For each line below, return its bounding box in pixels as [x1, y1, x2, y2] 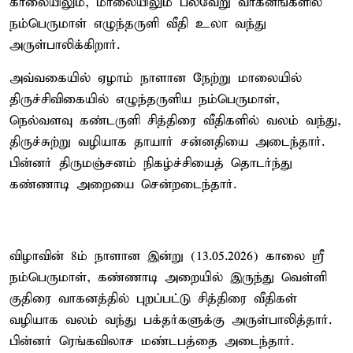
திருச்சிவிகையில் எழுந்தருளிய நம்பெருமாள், [9, 91, 280, 108]
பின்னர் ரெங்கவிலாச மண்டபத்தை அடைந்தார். [9, 333, 294, 350]
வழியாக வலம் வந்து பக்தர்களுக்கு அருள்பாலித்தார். [9, 311, 332, 329]
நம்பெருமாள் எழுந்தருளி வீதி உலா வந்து [9, 15, 266, 32]
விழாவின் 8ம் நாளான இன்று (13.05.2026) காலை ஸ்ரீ [9, 247, 325, 265]
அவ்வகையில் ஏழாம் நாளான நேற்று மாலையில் [9, 69, 302, 87]
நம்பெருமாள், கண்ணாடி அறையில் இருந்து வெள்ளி [9, 269, 327, 286]
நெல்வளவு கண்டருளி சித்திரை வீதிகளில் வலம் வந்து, [9, 112, 341, 129]
